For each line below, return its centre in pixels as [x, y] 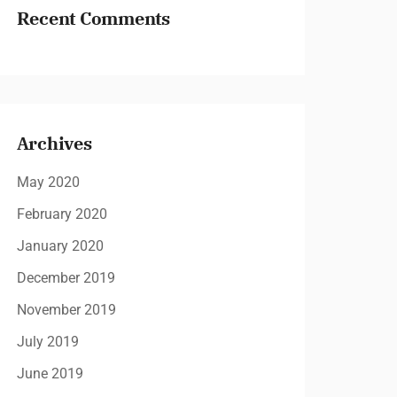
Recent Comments [93, 18]
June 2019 [50, 374]
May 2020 [48, 182]
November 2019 [66, 310]
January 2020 [60, 246]
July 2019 [47, 342]
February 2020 [62, 214]
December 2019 [66, 278]
